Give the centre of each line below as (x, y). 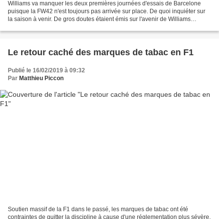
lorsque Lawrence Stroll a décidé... (54, 27)
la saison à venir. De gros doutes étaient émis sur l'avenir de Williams (99, 19)
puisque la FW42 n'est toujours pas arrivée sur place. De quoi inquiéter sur (107, 11)
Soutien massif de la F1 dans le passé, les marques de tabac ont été (98, 209)
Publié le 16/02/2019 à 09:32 (46, 71)
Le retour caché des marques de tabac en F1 (101, 53)
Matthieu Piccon (41, 78)
